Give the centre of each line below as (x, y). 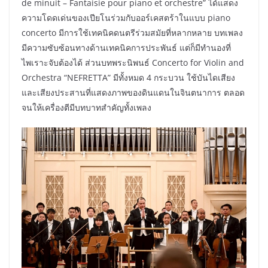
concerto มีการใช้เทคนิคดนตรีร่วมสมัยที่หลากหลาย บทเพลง (132, 32)
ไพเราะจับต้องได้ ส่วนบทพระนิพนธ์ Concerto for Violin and (133, 62)
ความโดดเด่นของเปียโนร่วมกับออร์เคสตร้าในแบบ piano (126, 17)
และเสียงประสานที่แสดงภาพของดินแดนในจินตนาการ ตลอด (133, 92)
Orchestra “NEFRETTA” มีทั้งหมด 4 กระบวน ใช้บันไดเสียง (128, 77)
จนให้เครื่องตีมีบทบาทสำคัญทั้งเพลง (86, 107)
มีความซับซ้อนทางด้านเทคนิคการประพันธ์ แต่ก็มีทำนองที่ (126, 47)
